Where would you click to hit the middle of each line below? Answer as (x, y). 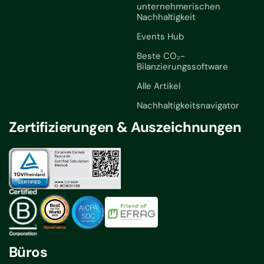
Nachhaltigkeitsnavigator (188, 105)
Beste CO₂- (161, 56)
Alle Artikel (158, 86)
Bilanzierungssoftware (182, 66)
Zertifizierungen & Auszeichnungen (125, 127)
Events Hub (160, 36)
